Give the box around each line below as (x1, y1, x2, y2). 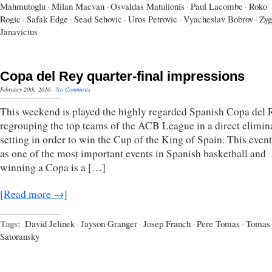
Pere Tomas (197, 217, 240, 229)
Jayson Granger (81, 217, 137, 229)
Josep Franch (143, 217, 191, 229)
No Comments (56, 84, 90, 93)
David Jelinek (25, 217, 75, 229)
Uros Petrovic (128, 12, 177, 25)
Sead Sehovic (74, 12, 122, 25)
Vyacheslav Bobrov (183, 12, 253, 25)
